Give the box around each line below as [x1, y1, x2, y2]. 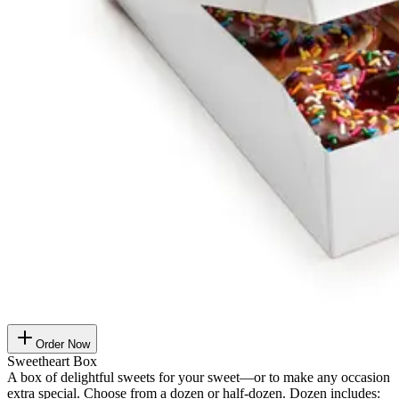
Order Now [36, 338, 90, 352]
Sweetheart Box [7, 354, 97, 370]
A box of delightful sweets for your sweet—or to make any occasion [7, 370, 390, 386]
